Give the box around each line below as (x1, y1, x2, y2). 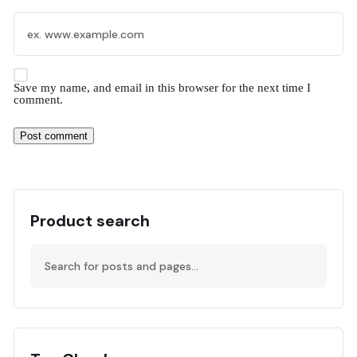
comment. (14, 93, 63, 107)
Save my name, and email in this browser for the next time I (14, 81, 311, 95)
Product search (30, 210, 150, 232)
